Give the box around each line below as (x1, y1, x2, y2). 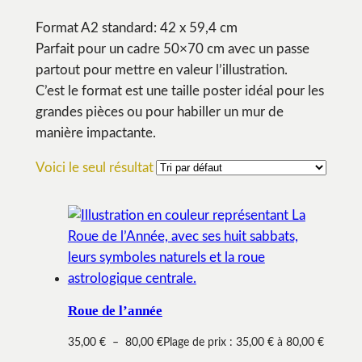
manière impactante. (35, 126, 156, 140)
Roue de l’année (67, 303, 162, 319)
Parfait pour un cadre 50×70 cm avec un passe (35, 42, 309, 56)
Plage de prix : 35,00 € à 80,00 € (162, 335, 324, 348)
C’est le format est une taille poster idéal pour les (35, 84, 324, 98)
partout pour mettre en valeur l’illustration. (35, 63, 288, 77)
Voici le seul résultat (35, 160, 154, 175)
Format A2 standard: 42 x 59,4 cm (35, 21, 238, 35)
